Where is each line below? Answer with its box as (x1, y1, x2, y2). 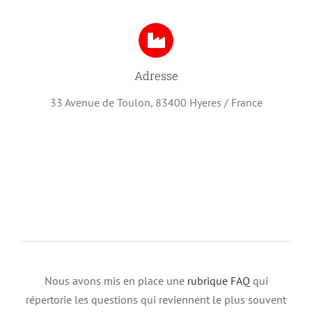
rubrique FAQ (187, 273, 250, 288)
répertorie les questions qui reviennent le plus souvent (26, 292, 286, 306)
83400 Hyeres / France (155, 95, 263, 109)
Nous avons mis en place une (44, 273, 187, 288)
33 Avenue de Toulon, (49, 95, 155, 109)
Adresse (134, 67, 178, 84)
